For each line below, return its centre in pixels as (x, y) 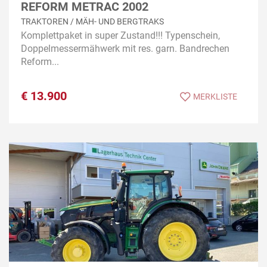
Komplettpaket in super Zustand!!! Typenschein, (120, 35)
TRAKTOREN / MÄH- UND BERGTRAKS (92, 21)
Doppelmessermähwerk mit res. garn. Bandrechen (125, 48)
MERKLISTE (215, 96)
